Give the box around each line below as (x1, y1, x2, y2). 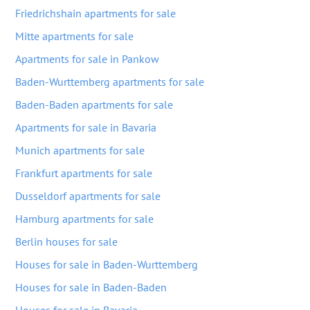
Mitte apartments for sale (15, 29, 134, 43)
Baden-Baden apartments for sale (15, 98, 173, 111)
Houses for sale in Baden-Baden (15, 280, 167, 294)
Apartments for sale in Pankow (15, 52, 159, 66)
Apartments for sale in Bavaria (15, 120, 156, 134)
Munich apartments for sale (15, 143, 145, 157)
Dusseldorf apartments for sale (15, 189, 161, 203)
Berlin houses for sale (15, 235, 118, 248)
